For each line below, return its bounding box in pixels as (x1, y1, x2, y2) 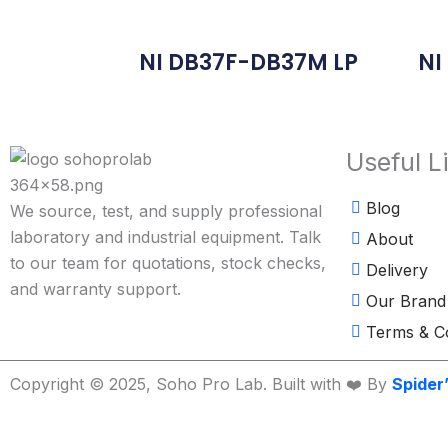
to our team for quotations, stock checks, (10, 252, 326, 273)
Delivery (366, 260, 428, 281)
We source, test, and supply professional (10, 200, 322, 221)
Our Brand (366, 291, 446, 312)
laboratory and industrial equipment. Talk (10, 226, 321, 247)
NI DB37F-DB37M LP (139, 46, 359, 78)
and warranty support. (10, 278, 181, 299)
